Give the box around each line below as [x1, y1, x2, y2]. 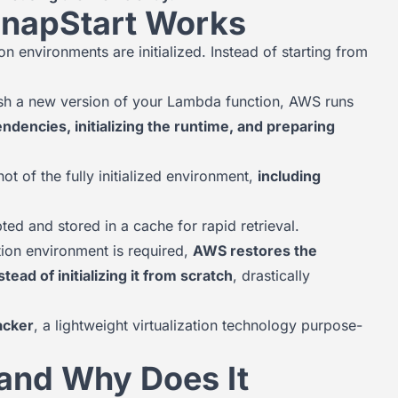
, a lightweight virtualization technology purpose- [34, 316, 362, 334]
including [258, 167, 321, 185]
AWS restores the [193, 242, 317, 259]
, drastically [233, 267, 310, 284]
